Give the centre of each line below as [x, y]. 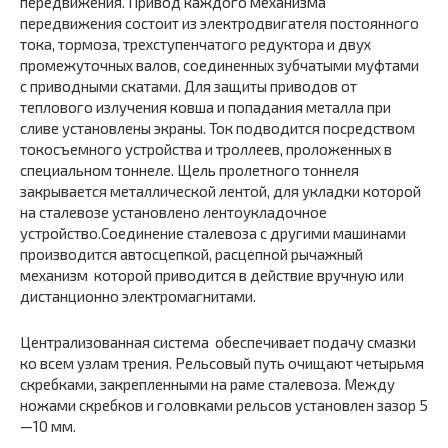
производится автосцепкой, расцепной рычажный [191, 254]
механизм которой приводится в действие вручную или [212, 275]
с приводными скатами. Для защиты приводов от [188, 86]
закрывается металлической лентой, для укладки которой [220, 191]
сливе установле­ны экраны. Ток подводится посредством [217, 128]
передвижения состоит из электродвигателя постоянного [219, 23]
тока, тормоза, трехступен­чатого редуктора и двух [195, 44]
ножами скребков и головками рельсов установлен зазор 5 [224, 405]
